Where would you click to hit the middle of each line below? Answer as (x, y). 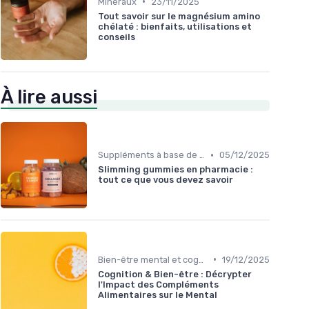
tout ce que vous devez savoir (166, 180)
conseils (117, 37)
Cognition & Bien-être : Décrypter (175, 274)
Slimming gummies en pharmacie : (176, 170)
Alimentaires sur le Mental (158, 295)
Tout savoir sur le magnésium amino (179, 16)
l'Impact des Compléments (158, 284)
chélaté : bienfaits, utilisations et (175, 26)
